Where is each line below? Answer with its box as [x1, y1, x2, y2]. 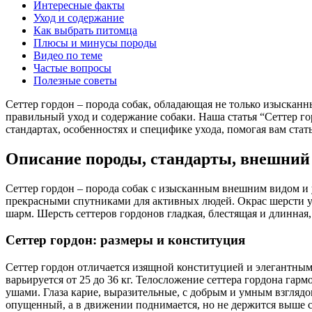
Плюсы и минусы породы [33, 36, 157, 49]
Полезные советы [33, 74, 117, 86]
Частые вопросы [33, 61, 111, 74]
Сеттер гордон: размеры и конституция [6, 233, 245, 248]
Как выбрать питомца [33, 24, 137, 36]
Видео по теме [33, 49, 102, 61]
